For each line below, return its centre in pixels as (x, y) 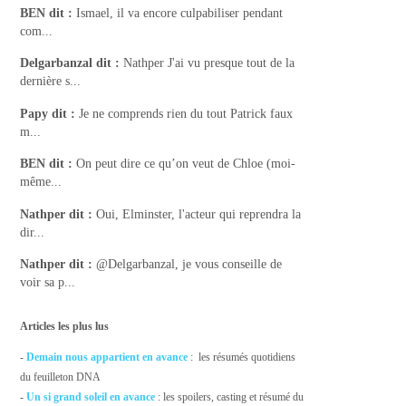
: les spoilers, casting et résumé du (230, 396)
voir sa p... (48, 283)
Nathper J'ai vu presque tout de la (209, 63)
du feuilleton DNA (61, 377)
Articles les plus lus (65, 326)
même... (41, 182)
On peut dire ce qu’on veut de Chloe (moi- (186, 164)
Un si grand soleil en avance (91, 396)
